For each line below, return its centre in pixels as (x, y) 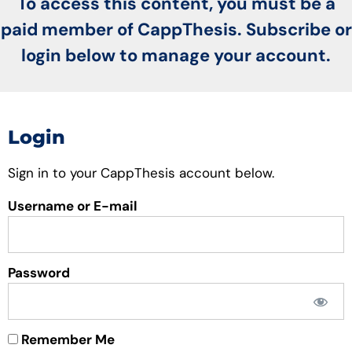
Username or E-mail (73, 206)
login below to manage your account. (176, 56)
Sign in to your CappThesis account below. (141, 172)
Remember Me (66, 340)
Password (39, 273)
